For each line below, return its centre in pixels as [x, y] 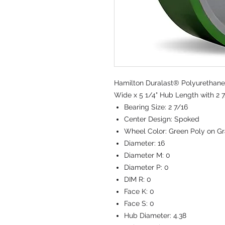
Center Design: [149, 119]
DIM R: [135, 179]
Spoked [187, 119]
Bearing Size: [146, 107]
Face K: [137, 191]
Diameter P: [144, 167]
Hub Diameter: [149, 215]
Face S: [137, 203]
